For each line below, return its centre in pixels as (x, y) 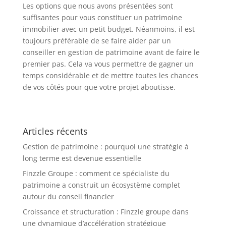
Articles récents (55, 131)
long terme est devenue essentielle (82, 158)
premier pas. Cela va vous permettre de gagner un (108, 64)
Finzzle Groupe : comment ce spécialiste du (96, 174)
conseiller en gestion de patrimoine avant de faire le (111, 52)
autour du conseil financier (68, 197)
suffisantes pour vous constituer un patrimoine (102, 18)
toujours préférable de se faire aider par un (97, 41)
